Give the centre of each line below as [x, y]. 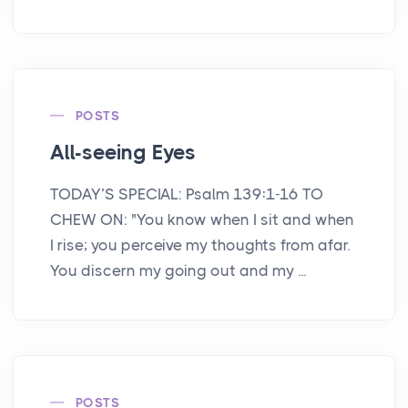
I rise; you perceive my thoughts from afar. [200, 245]
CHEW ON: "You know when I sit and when [202, 219]
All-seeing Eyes [123, 152]
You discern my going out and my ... [178, 270]
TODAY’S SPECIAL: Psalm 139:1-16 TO [187, 194]
